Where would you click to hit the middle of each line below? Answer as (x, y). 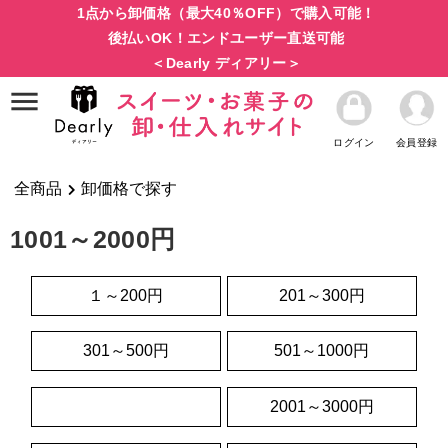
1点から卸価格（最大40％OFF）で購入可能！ (226, 12)
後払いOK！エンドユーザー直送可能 (226, 37)
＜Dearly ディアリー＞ (226, 62)
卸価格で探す (128, 188)
